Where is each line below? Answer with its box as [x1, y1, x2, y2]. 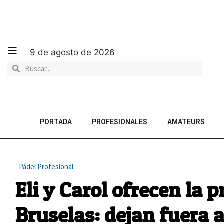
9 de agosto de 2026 [30, 47, 115, 57]
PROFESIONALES [92, 118, 147, 126]
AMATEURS [167, 118, 205, 126]
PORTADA [40, 118, 72, 126]
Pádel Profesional [19, 162, 73, 171]
